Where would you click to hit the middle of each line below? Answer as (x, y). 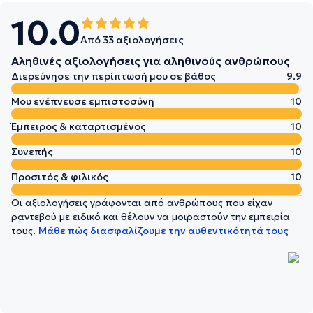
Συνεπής (32, 152)
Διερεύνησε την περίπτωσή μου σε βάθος (114, 76)
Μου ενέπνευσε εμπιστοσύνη (83, 101)
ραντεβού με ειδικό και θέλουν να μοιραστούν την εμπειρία (151, 217)
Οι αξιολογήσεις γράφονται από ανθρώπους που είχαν (142, 203)
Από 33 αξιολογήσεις (132, 40)
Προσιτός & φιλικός (60, 177)
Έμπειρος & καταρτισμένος (79, 126)
